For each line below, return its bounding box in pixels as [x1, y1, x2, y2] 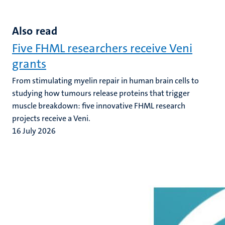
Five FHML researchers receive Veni [12, 40, 192, 56]
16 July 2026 [12, 126, 56, 136]
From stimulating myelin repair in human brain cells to [12, 75, 199, 86]
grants [12, 56, 46, 72]
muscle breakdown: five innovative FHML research [12, 100, 185, 111]
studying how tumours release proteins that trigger [12, 88, 190, 98]
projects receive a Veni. [12, 113, 90, 124]
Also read [12, 24, 57, 38]
